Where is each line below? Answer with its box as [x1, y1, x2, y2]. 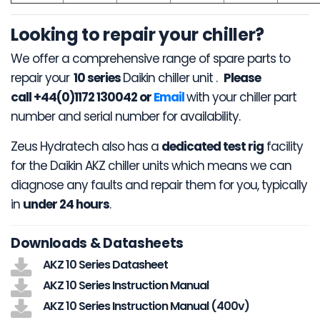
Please [224, 69, 261, 87]
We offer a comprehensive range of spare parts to [11, 50, 290, 68]
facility [264, 138, 303, 156]
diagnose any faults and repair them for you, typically [11, 176, 307, 194]
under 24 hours [23, 196, 109, 214]
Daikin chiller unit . [123, 69, 217, 87]
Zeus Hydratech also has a [11, 138, 161, 156]
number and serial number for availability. [11, 108, 240, 126]
